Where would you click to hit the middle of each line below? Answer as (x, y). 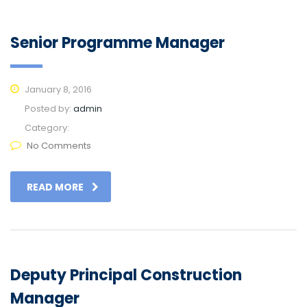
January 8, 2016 (57, 90)
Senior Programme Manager (118, 43)
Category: (47, 128)
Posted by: (49, 109)
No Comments (59, 146)
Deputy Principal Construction (126, 275)
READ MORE (55, 187)
